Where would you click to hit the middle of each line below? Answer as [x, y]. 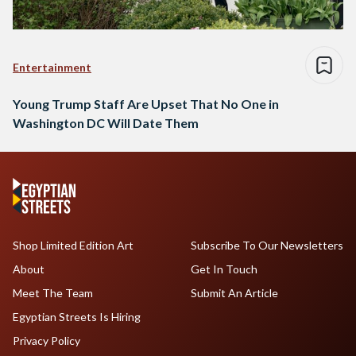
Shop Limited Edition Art [73, 246]
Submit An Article [234, 293]
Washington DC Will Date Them [106, 123]
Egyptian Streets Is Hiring [77, 317]
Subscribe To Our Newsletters [267, 246]
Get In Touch [224, 269]
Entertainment [52, 68]
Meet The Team [53, 293]
